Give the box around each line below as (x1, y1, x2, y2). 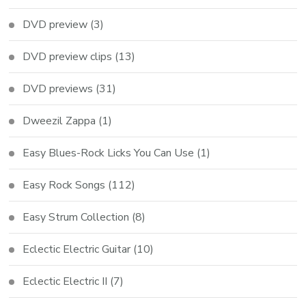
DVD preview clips (23, 49, 113, 65)
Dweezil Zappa (23, 113, 96, 129)
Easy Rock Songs (23, 178, 106, 193)
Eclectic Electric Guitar (23, 242, 131, 258)
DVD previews (23, 81, 94, 97)
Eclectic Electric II (23, 274, 108, 290)
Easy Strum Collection (23, 210, 130, 225)
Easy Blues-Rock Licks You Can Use (23, 145, 195, 161)
